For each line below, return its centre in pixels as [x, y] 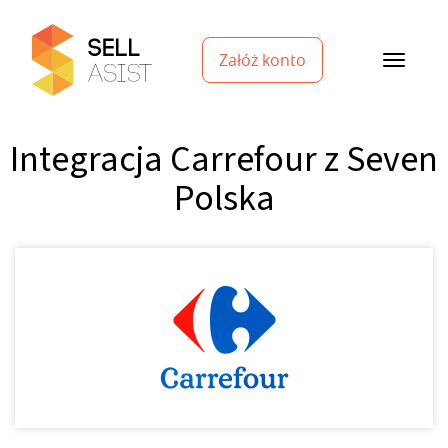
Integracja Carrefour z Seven [224, 159]
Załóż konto [262, 60]
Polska [224, 198]
